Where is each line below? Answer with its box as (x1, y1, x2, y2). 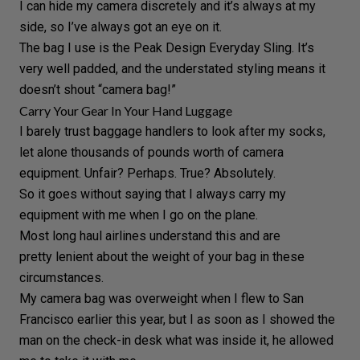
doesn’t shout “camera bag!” (19, 81, 176, 97)
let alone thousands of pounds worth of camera (19, 144, 284, 160)
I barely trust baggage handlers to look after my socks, (19, 123, 325, 139)
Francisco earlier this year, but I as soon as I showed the (19, 311, 335, 327)
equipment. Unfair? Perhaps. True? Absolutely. (19, 165, 276, 181)
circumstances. (19, 269, 104, 285)
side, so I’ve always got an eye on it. (19, 18, 222, 35)
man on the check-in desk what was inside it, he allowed (19, 332, 333, 348)
